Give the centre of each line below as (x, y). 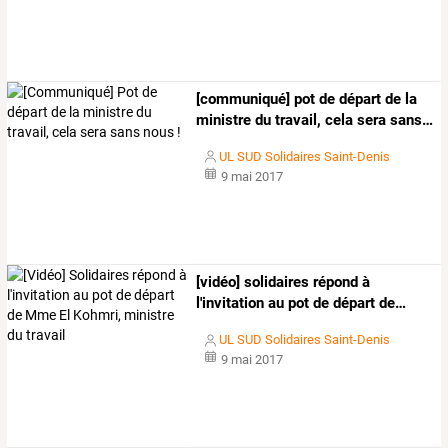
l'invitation (230, 303)
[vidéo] (218, 282)
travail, (296, 119)
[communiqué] (243, 98)
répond (334, 282)
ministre (224, 119)
